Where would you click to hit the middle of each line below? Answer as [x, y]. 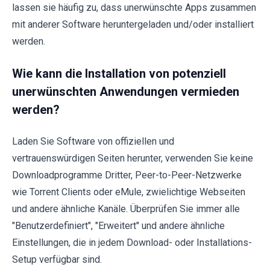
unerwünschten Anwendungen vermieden [126, 92]
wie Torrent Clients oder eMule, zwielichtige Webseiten [129, 192]
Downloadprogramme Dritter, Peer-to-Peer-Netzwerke [127, 175]
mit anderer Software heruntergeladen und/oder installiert [133, 25]
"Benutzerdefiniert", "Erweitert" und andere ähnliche [118, 226]
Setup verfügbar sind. [57, 260]
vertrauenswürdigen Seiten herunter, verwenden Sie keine [133, 159]
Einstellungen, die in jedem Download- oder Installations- [132, 243]
